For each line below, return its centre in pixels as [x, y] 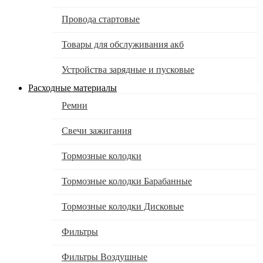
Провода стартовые [101, 19]
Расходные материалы [73, 88]
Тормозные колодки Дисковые [123, 207]
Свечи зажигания [97, 131]
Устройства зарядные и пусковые [128, 70]
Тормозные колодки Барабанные [127, 181]
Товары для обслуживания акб [123, 45]
